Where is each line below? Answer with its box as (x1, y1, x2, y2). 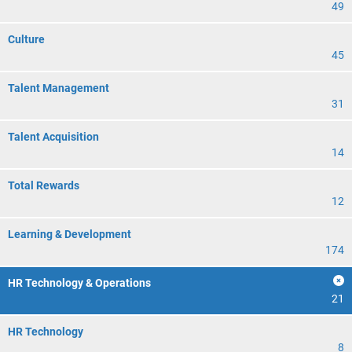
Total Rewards (8, 179, 79, 192)
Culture (8, 33, 45, 46)
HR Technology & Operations (8, 277, 151, 289)
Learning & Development (8, 228, 131, 240)
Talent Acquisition (8, 130, 99, 143)
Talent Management (8, 82, 109, 94)
